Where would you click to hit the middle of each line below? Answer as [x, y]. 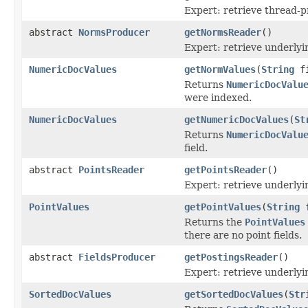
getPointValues [223, 207]
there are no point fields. [243, 235]
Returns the [214, 222]
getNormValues [220, 69]
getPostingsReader [231, 257]
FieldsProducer [117, 257]
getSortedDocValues [234, 294]
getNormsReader [223, 32]
